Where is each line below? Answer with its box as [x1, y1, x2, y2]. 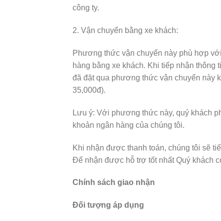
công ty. [73, 3, 99, 12]
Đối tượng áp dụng [73, 201, 144, 210]
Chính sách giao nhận [73, 178, 155, 187]
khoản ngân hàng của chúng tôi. [73, 120, 184, 129]
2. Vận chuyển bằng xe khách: [73, 26, 178, 35]
